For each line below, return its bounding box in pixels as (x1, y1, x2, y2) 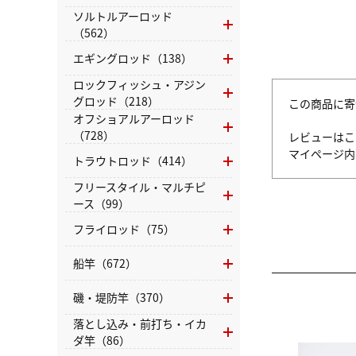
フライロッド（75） (73, 221, 175, 237)
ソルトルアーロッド (73, 7, 172, 24)
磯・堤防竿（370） (73, 289, 170, 305)
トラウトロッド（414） (73, 153, 192, 168)
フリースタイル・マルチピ (73, 178, 206, 195)
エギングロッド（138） (73, 50, 192, 66)
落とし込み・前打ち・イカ (73, 315, 207, 331)
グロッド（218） (73, 92, 159, 109)
